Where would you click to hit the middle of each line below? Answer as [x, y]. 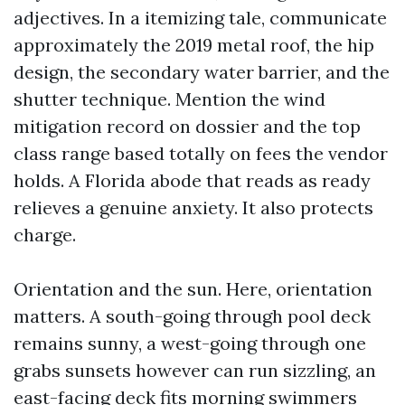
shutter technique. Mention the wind [170, 99]
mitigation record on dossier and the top [187, 126]
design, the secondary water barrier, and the [202, 72]
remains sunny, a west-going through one [190, 343]
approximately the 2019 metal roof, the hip [194, 45]
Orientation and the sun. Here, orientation [193, 289]
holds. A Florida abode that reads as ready [192, 180]
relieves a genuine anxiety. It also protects [193, 207]
